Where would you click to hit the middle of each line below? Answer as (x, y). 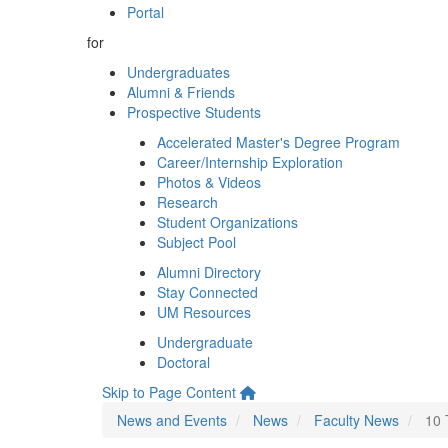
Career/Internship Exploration (250, 162)
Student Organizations (227, 222)
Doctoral (183, 362)
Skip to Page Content (169, 392)
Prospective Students (194, 112)
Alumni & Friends (181, 92)
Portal (145, 12)
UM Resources (204, 312)
